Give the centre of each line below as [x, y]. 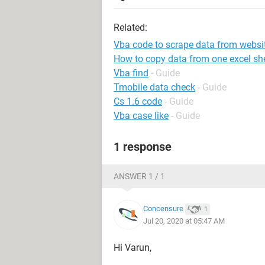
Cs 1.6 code [138, 101]
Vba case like [141, 116]
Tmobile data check [154, 87]
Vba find [131, 73]
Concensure [163, 209]
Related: [130, 28]
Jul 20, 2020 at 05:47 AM [184, 221]
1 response [143, 147]
